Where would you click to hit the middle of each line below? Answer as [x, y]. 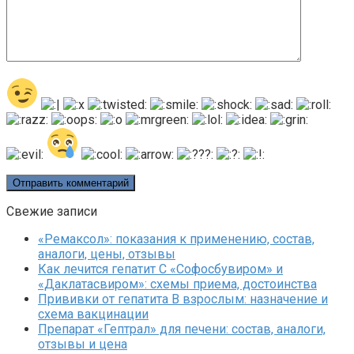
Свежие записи [52, 212]
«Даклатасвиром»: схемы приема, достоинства [177, 284]
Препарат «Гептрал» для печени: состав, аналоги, [182, 330]
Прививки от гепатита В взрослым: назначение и [183, 299]
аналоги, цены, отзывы [107, 254]
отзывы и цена [83, 345]
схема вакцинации [93, 314]
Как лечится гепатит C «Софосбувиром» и [160, 269]
